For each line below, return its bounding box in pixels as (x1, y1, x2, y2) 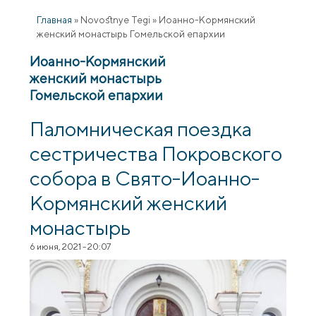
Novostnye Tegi (80, 13, 151, 25)
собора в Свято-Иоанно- (30, 165, 260, 190)
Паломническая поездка (30, 116, 253, 140)
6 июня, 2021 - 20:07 (30, 241, 111, 252)
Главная (37, 13, 73, 25)
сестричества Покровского (30, 140, 283, 165)
